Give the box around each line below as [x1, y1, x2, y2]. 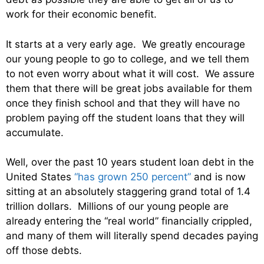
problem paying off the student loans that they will [6, 111, 245, 124]
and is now [191, 171, 246, 183]
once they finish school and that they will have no [6, 97, 240, 109]
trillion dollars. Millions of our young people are [6, 200, 229, 213]
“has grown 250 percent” [74, 171, 191, 183]
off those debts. [6, 245, 82, 257]
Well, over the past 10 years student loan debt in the [6, 156, 254, 169]
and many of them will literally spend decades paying [6, 230, 258, 242]
